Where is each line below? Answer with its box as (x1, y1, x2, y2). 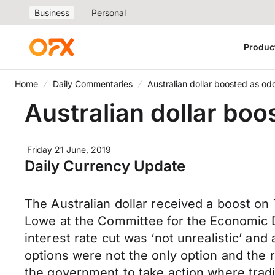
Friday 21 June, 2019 (27, 144, 111, 155)
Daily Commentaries (53, 79, 133, 89)
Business (34, 7, 69, 18)
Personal (91, 7, 126, 18)
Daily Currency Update (25, 157, 185, 175)
